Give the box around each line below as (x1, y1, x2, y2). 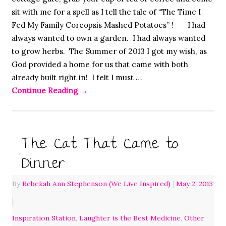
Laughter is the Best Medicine (79, 213, 181, 223)
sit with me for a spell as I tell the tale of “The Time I (11, 7, 201, 17)
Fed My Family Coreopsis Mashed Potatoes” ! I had (11, 20, 205, 30)
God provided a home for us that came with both (11, 59, 188, 69)
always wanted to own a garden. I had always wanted (11, 33, 205, 43)
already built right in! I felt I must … (11, 72, 142, 82)
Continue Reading (11, 85, 80, 95)
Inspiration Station (12, 213, 76, 223)
